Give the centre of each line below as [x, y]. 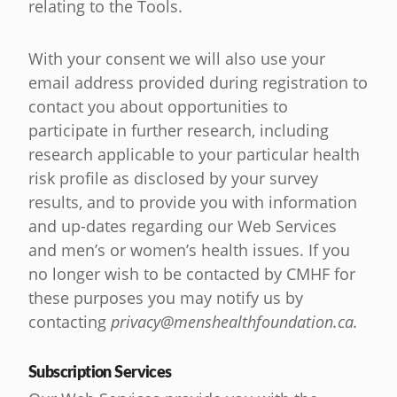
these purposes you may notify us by [166, 298]
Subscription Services [100, 371]
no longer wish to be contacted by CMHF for [192, 274]
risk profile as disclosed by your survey [173, 179]
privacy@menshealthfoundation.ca [232, 322]
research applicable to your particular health [194, 155]
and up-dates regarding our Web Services [183, 226]
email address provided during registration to [198, 83]
